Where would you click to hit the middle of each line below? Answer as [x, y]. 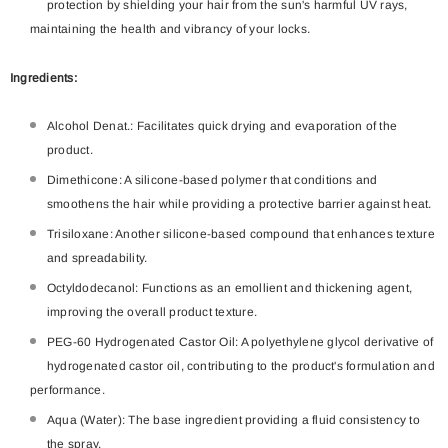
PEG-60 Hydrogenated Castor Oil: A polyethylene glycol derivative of [240, 341]
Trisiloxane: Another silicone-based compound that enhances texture [241, 233]
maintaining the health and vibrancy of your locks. [170, 28]
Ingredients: [43, 77]
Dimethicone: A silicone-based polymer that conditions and [212, 179]
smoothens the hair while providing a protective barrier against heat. [239, 203]
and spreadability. [97, 257]
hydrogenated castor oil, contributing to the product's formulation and [241, 365]
